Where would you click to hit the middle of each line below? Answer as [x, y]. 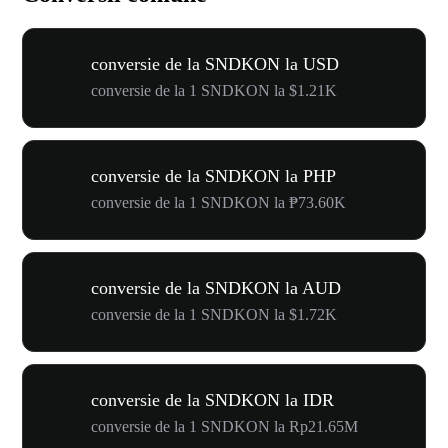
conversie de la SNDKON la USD [215, 64]
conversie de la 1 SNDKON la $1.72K [214, 314]
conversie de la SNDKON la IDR [212, 400]
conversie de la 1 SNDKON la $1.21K [214, 90]
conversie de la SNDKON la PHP [213, 176]
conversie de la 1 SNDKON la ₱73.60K [218, 202]
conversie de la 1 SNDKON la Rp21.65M [224, 426]
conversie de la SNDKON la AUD [216, 288]
